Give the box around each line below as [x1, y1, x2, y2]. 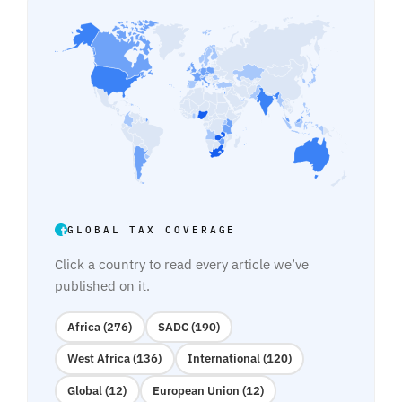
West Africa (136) [67, 351, 162, 367]
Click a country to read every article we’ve [55, 255, 309, 273]
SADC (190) [157, 319, 220, 335]
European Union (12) [152, 382, 264, 398]
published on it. [55, 276, 150, 294]
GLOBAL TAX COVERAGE [67, 223, 237, 236]
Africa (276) [67, 319, 133, 335]
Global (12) [67, 382, 127, 398]
